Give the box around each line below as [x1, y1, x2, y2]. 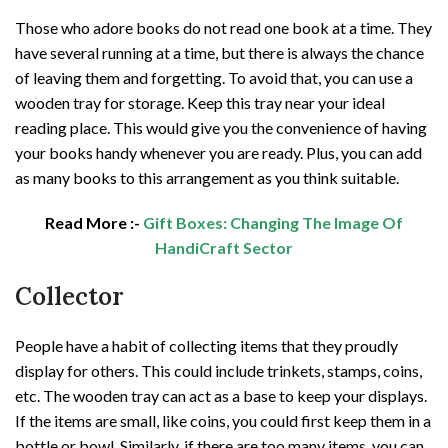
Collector [15, 281, 124, 313]
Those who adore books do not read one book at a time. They [15, 18, 432, 38]
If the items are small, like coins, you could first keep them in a [15, 411, 431, 431]
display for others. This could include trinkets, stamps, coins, [15, 361, 422, 381]
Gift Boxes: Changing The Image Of [143, 213, 403, 233]
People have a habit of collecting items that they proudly [15, 336, 398, 356]
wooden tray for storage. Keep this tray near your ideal [15, 93, 385, 113]
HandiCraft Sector [155, 238, 293, 258]
